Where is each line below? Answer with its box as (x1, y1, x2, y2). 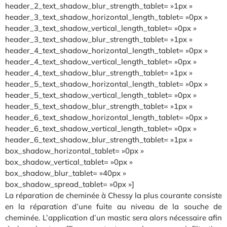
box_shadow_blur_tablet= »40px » (5, 168, 126, 178)
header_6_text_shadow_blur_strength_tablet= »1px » (5, 134, 193, 144)
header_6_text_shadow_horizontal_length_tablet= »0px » (5, 112, 208, 122)
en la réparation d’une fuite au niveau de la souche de (5, 201, 222, 211)
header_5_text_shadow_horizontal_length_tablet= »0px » (5, 79, 208, 89)
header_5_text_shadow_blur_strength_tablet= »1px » (5, 101, 193, 111)
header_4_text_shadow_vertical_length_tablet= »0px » (5, 56, 197, 66)
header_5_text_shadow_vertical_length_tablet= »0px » (5, 90, 197, 100)
